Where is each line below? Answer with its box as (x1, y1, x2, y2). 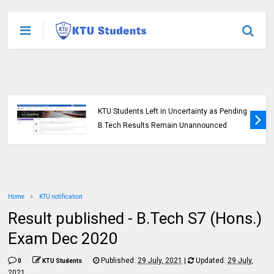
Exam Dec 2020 (8, 229, 119, 248)
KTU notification (39, 193, 83, 200)
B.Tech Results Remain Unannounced (98, 121, 228, 130)
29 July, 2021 (138, 256, 183, 265)
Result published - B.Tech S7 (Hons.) (8, 209, 262, 228)
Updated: (194, 256, 228, 265)
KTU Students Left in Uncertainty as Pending (98, 107, 248, 116)
